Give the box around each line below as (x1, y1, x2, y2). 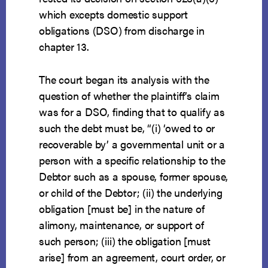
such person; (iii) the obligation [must (39, 233, 211, 249)
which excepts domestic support (39, 7, 188, 22)
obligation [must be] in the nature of (39, 201, 205, 217)
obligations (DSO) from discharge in (39, 23, 205, 38)
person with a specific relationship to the (39, 153, 226, 168)
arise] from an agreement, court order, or (39, 249, 226, 265)
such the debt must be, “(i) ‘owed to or (39, 120, 215, 136)
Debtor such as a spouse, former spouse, (39, 169, 229, 184)
